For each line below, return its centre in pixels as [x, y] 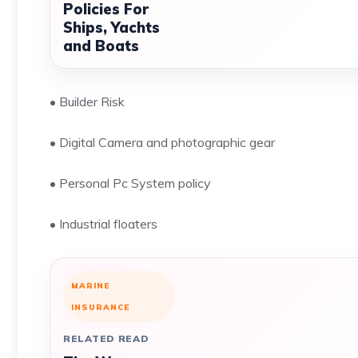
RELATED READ [106, 338]
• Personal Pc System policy [130, 183]
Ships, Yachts [111, 28]
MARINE [90, 286]
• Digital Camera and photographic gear [162, 142]
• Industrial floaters [103, 224]
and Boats [101, 46]
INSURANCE [100, 307]
